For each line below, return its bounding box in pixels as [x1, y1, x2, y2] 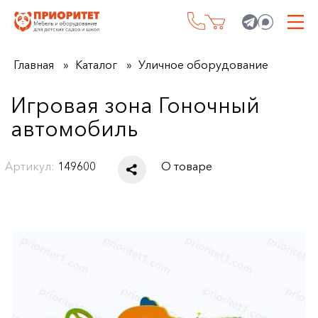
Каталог [75, 57, 117, 72]
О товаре [161, 158, 213, 173]
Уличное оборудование [138, 57, 268, 72]
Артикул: [5, 158, 55, 173]
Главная [13, 57, 54, 72]
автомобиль [10, 116, 138, 142]
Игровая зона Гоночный [10, 92, 260, 119]
